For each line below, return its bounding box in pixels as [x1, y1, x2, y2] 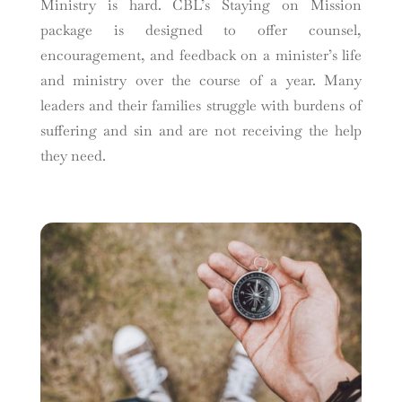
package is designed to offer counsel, [39, 20, 363, 39]
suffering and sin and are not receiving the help [39, 120, 363, 140]
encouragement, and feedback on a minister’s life [39, 45, 363, 65]
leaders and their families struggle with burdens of [39, 95, 363, 115]
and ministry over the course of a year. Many [39, 70, 363, 90]
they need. [39, 145, 106, 165]
